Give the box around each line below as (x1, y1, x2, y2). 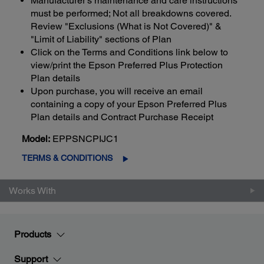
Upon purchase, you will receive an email (31, 85, 203, 97)
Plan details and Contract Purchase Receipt (31, 111, 214, 123)
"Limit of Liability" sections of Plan (31, 33, 172, 45)
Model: (22, 133, 51, 144)
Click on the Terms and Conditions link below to (31, 46, 229, 58)
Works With (9, 184, 56, 196)
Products (14, 229, 51, 240)
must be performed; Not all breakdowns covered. (31, 7, 232, 19)
